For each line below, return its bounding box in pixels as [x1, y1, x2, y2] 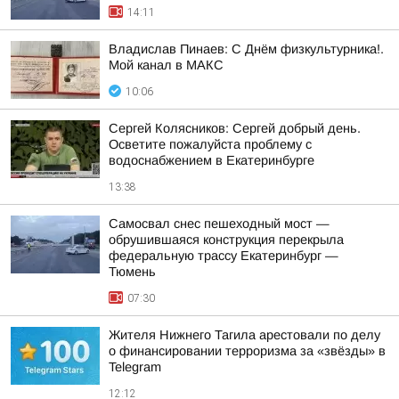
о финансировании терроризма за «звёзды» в [109, 344, 386, 358]
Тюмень [109, 265, 156, 279]
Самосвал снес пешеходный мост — [109, 216, 330, 231]
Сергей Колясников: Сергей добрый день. [109, 121, 361, 135]
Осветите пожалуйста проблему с [109, 137, 312, 151]
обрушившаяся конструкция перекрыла [109, 232, 344, 247]
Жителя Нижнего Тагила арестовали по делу [109, 328, 380, 342]
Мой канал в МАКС [109, 58, 224, 72]
